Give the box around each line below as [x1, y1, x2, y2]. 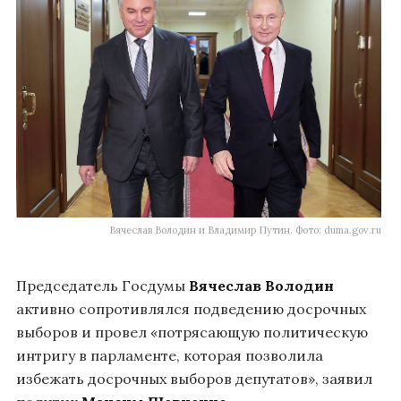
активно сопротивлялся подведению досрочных [16, 299, 366, 318]
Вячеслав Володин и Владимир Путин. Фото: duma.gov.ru [109, 223, 381, 236]
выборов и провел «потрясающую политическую [16, 322, 368, 341]
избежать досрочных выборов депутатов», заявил [16, 369, 372, 388]
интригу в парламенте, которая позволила [16, 346, 323, 364]
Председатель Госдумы [16, 276, 189, 294]
